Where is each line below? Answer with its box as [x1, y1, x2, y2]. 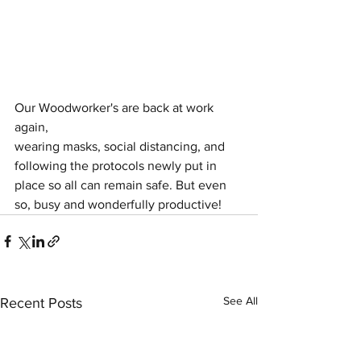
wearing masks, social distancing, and [15, 139, 228, 153]
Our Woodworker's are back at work [15, 100, 217, 114]
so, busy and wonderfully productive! [15, 197, 225, 211]
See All [223, 293, 258, 307]
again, [15, 119, 52, 134]
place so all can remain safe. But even [15, 177, 230, 192]
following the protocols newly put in [15, 158, 220, 172]
